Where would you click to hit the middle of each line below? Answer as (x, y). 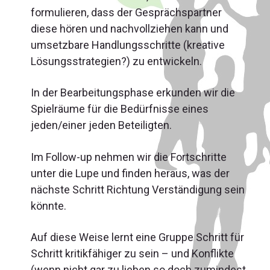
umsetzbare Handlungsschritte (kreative (128, 45)
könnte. (49, 206)
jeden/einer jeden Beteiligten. (101, 125)
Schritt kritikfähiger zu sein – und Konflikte (132, 253)
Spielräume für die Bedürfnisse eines (120, 109)
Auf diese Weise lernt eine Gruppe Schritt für (137, 237)
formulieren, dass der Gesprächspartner (126, 13)
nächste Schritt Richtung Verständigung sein (138, 189)
